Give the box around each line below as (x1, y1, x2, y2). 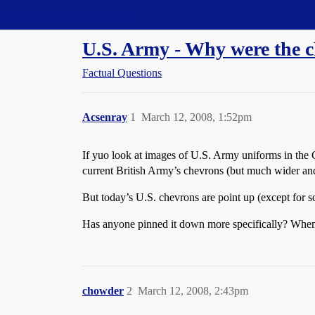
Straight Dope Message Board (7, 8, 141, 20)
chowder (82, 285, 124, 297)
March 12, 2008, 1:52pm (141, 111, 252, 123)
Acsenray (82, 111, 127, 123)
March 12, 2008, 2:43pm (138, 285, 248, 297)
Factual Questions (82, 67, 162, 79)
